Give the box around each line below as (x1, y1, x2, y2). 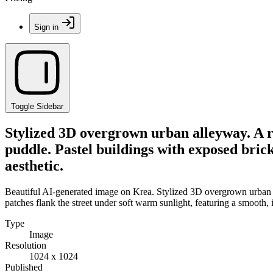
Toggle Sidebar (11, 102, 63, 111)
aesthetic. (5, 157, 63, 174)
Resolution (5, 239, 46, 250)
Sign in (34, 23, 58, 32)
